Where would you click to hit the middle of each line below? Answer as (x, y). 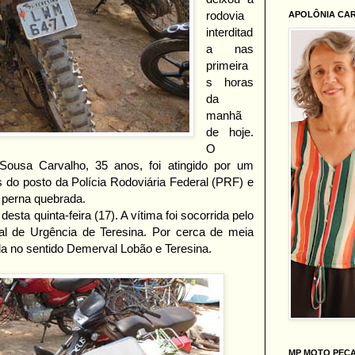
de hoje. (230, 132)
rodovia (225, 16)
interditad (230, 32)
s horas (230, 82)
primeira (227, 66)
